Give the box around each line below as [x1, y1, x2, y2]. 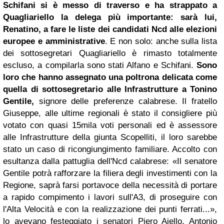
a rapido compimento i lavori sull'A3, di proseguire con [3, 192, 217, 202]
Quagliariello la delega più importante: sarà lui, [3, 12, 217, 22]
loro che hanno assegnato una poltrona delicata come [3, 72, 217, 82]
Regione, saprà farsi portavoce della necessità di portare [3, 180, 217, 190]
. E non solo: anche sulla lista [104, 36, 217, 46]
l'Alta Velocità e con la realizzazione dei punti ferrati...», [3, 204, 217, 214]
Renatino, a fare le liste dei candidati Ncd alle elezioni [3, 24, 217, 34]
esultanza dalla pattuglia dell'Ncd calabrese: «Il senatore [3, 156, 217, 166]
